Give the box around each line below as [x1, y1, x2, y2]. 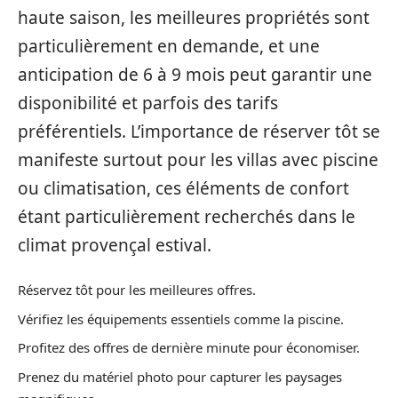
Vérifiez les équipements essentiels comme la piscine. [18, 309, 344, 328]
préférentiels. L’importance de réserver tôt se [18, 119, 380, 143]
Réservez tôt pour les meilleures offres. [18, 281, 256, 298]
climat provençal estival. [18, 233, 211, 257]
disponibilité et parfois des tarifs [18, 91, 278, 115]
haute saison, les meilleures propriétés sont [18, 5, 370, 29]
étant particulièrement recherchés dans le [18, 204, 355, 228]
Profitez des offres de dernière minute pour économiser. [18, 338, 360, 356]
